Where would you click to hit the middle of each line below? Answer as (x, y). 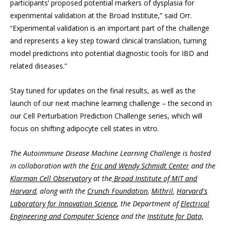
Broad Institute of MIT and (155, 179)
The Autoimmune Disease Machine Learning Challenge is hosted (110, 153)
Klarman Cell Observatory (51, 179)
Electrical (195, 204)
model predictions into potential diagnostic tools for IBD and (109, 53)
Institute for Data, (175, 216)
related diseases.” (39, 66)
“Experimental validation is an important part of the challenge (110, 28)
